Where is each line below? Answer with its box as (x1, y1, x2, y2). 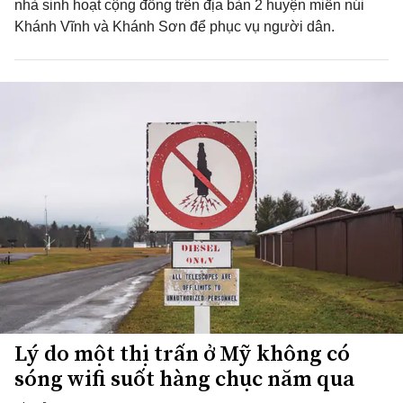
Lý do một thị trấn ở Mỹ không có (14, 338, 350, 368)
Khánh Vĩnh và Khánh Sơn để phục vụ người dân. (14, 19, 335, 34)
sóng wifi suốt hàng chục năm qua (14, 363, 354, 393)
